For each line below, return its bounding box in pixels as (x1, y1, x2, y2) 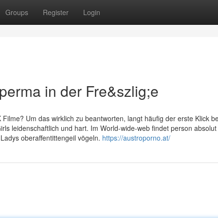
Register (43, 7, 69, 17)
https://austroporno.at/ (102, 133, 170, 143)
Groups (5, 7, 28, 17)
